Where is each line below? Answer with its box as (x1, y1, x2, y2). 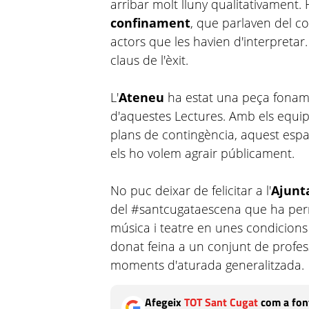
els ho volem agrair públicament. (110, 145, 295, 161)
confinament (110, 14, 191, 31)
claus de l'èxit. (110, 52, 189, 68)
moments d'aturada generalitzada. (110, 257, 305, 273)
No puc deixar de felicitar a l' (110, 182, 272, 199)
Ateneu (119, 89, 165, 106)
